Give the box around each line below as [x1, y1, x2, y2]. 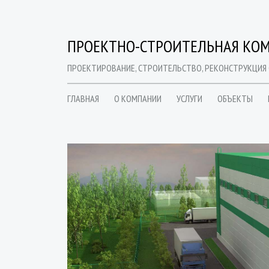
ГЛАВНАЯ [67, 92, 99, 104]
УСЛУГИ [177, 92, 202, 104]
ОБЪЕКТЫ [217, 92, 253, 104]
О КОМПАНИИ [114, 92, 162, 104]
